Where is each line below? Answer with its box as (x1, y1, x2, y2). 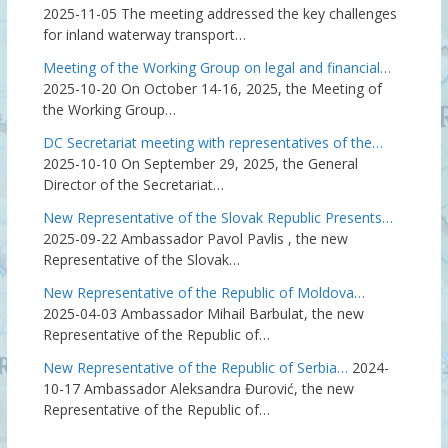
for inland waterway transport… (42, 25, 246, 45)
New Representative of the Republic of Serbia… (42, 358, 348, 378)
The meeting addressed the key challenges (120, 4, 397, 24)
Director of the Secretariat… (42, 175, 224, 195)
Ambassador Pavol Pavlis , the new (120, 229, 348, 249)
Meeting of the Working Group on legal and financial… (42, 58, 391, 78)
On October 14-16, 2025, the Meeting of (120, 79, 382, 99)
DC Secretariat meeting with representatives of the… (42, 133, 383, 153)
